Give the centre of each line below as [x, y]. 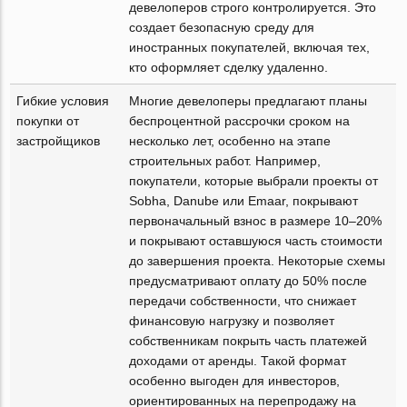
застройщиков [59, 141]
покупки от [48, 121]
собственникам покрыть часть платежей [248, 341]
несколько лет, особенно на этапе [230, 141]
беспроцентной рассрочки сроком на [240, 121]
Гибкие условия [63, 101]
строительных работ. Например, [225, 161]
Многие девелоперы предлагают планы [248, 101]
